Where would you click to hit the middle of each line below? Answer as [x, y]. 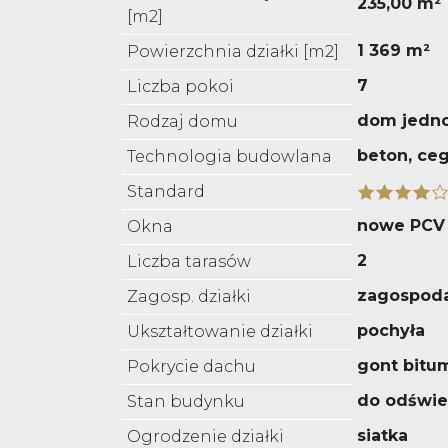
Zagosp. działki [189, 297]
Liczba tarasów [189, 262]
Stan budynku [186, 402]
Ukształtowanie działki [220, 332]
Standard [166, 192]
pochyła [391, 331]
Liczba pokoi [180, 87]
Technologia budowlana [229, 157]
